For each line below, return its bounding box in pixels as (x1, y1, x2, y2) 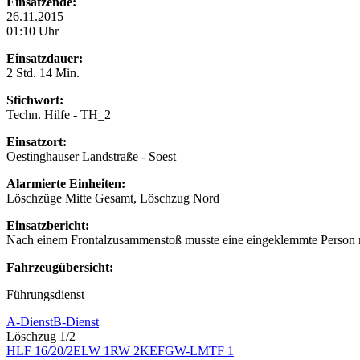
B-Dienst (53, 314, 99, 329)
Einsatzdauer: (6, 51, 83, 65)
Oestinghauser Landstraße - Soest (6, 149, 176, 163)
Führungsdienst (6, 287, 84, 301)
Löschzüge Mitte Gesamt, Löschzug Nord (6, 190, 219, 205)
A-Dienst (6, 314, 53, 329)
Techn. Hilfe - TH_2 (6, 107, 111, 121)
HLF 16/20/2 (6, 343, 73, 358)
